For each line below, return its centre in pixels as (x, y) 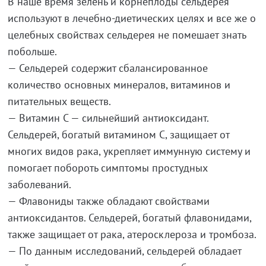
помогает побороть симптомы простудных (107, 168)
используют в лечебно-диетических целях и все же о (132, 18)
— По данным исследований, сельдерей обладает (124, 251)
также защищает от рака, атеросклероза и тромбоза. (132, 234)
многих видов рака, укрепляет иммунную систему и (129, 151)
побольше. (32, 51)
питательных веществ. (59, 101)
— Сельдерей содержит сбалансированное (107, 68)
